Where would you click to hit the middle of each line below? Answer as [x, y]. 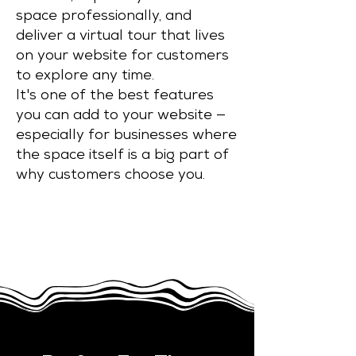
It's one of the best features [115, 96]
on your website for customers [122, 56]
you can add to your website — [121, 116]
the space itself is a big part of [122, 156]
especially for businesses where [126, 136]
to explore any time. [85, 76]
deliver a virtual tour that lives [120, 37]
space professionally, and [104, 17]
